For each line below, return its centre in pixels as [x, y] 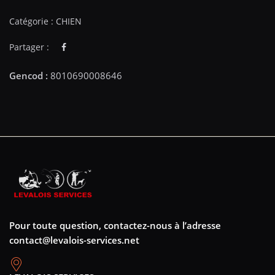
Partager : [29, 47]
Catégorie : [33, 21]
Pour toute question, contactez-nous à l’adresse [115, 226]
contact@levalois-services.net [74, 240]
